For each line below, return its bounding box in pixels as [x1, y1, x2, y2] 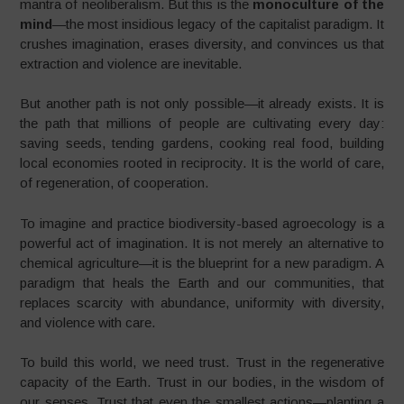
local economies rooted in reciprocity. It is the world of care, [20, 155, 384, 170]
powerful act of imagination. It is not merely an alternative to [20, 234, 384, 251]
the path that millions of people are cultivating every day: [20, 115, 384, 131]
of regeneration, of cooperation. [20, 175, 209, 190]
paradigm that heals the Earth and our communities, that [20, 274, 384, 290]
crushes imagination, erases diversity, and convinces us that [20, 35, 384, 51]
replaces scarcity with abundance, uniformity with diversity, [20, 294, 384, 310]
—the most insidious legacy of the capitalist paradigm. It [52, 15, 384, 32]
